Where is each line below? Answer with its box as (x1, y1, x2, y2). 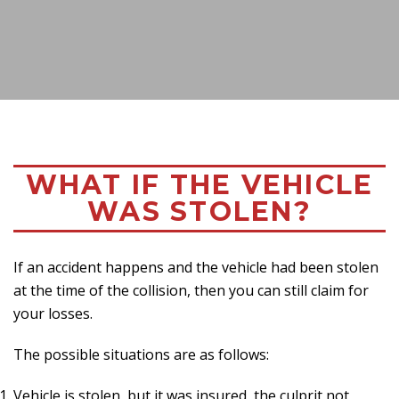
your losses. (13, 304, 93, 323)
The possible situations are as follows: (13, 345, 269, 364)
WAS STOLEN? (87, 195, 312, 228)
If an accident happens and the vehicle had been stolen (13, 257, 379, 277)
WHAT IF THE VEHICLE (25, 168, 374, 201)
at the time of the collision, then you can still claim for (13, 281, 369, 300)
